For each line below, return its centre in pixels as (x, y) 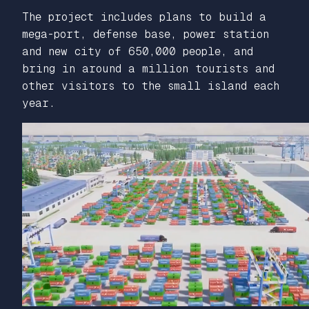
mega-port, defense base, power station (146, 34)
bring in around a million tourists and (148, 69)
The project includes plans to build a (144, 17)
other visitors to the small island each (151, 86)
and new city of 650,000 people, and (138, 52)
